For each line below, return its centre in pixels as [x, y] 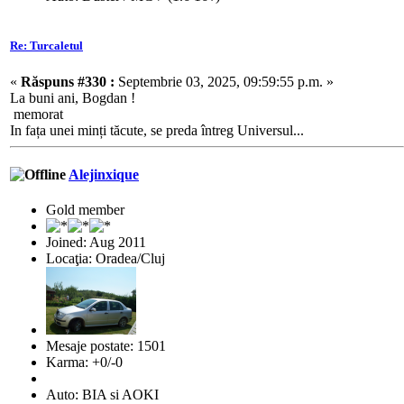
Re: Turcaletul [46, 46]
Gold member [85, 210]
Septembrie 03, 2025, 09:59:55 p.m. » [224, 81]
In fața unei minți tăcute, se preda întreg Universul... [157, 130]
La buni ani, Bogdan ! [73, 97]
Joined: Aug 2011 [96, 243]
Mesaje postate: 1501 [106, 346]
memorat [37, 114]
